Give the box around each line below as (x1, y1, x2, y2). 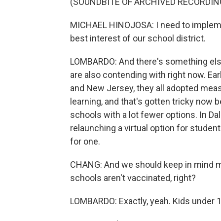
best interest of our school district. (70, 33, 206, 43)
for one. (70, 136, 100, 147)
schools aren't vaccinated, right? (70, 173, 196, 183)
